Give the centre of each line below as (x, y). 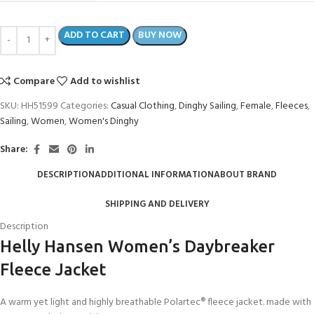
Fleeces (292, 106)
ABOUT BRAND (245, 175)
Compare (34, 81)
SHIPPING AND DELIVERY (157, 205)
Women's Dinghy (104, 121)
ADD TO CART (94, 35)
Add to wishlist (105, 81)
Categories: (84, 106)
